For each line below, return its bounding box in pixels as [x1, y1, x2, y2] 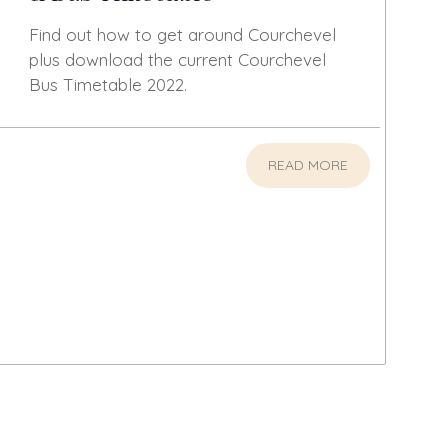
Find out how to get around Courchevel [28, 23, 336, 45]
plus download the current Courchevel [28, 48, 326, 70]
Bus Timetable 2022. [28, 73, 187, 95]
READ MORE [267, 155, 348, 174]
